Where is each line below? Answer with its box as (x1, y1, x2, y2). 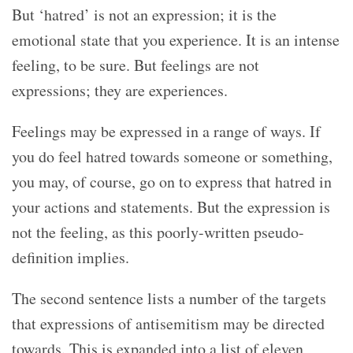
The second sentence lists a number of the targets (12, 287, 326, 309)
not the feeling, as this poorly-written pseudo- (12, 221, 304, 243)
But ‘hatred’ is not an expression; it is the (12, 3, 277, 25)
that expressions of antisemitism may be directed (12, 312, 325, 334)
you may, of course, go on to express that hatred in (12, 170, 332, 192)
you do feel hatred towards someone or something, (12, 145, 333, 167)
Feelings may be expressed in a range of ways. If (12, 120, 321, 142)
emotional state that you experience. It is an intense (12, 28, 340, 50)
